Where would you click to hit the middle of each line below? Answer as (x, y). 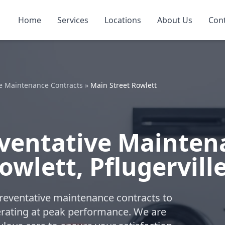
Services (73, 20)
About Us (175, 20)
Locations (123, 20)
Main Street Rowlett (124, 85)
